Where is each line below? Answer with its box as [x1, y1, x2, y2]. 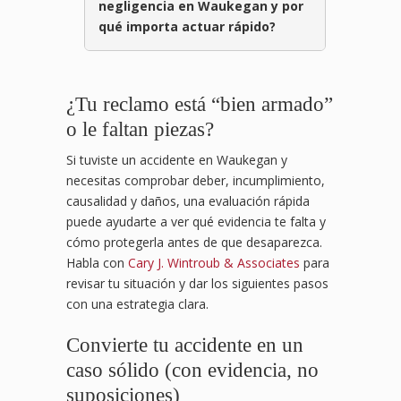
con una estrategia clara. [66, 295, 209, 313]
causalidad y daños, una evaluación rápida [66, 192, 310, 210]
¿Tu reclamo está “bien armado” [66, 92, 333, 116]
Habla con [66, 254, 128, 272]
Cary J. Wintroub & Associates [128, 254, 300, 272]
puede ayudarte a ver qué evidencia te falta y [66, 213, 326, 231]
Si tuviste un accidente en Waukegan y [66, 151, 287, 169]
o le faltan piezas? [66, 117, 214, 141]
